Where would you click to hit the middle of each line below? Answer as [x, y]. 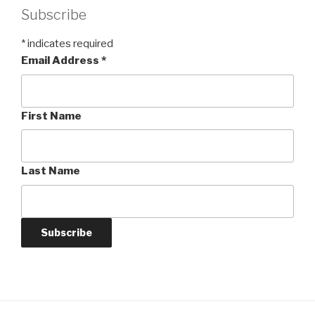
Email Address [61, 61]
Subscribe [54, 15]
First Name [51, 116]
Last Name [51, 171]
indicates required [69, 44]
